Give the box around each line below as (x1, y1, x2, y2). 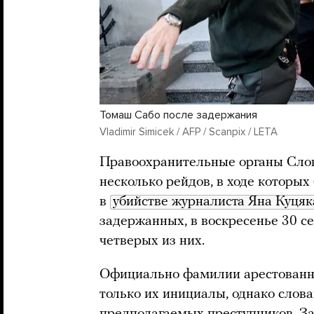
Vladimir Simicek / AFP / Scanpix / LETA (100, 125, 278, 139)
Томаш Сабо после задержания (100, 108, 257, 123)
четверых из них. (100, 234, 208, 249)
